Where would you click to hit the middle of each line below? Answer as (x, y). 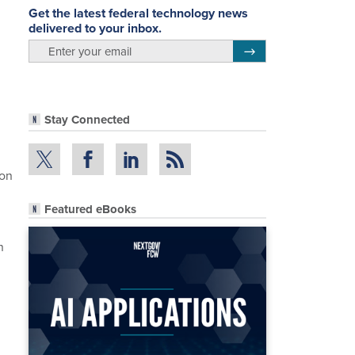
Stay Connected (87, 120)
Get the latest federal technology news (138, 13)
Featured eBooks (90, 209)
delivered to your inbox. (95, 28)
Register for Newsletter (296, 49)
